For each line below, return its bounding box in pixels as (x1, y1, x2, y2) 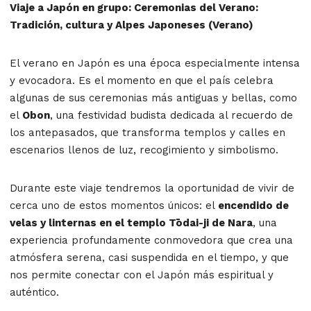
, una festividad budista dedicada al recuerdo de (50, 108, 293, 121)
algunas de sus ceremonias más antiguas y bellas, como (10, 91, 297, 104)
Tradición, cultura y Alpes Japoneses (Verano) (10, 18, 253, 31)
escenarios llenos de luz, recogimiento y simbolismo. (10, 143, 278, 156)
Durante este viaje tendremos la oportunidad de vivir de (10, 181, 294, 194)
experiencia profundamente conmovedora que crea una (10, 233, 293, 246)
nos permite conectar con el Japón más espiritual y (10, 268, 274, 281)
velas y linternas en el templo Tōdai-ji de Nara (10, 216, 253, 229)
